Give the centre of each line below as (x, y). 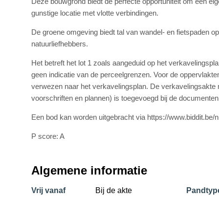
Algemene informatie (89, 171)
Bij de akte (114, 191)
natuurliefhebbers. (59, 44)
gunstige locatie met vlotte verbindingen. (95, 13)
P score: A (48, 136)
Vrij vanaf (48, 191)
